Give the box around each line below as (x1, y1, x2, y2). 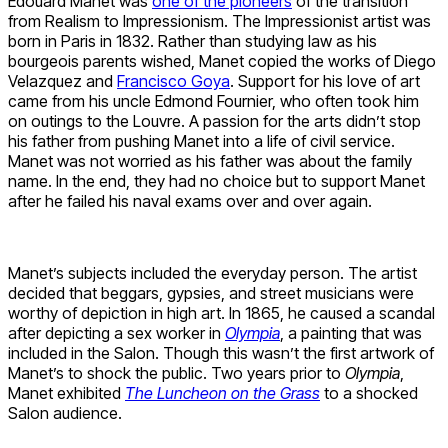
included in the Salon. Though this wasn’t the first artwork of (8, 343, 434, 364)
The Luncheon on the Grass (125, 383, 320, 404)
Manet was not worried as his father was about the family (8, 151, 412, 172)
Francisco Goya (117, 71, 230, 92)
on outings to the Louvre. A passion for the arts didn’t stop (8, 111, 421, 132)
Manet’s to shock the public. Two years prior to (8, 363, 345, 384)
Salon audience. (8, 403, 122, 424)
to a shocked (320, 383, 418, 404)
